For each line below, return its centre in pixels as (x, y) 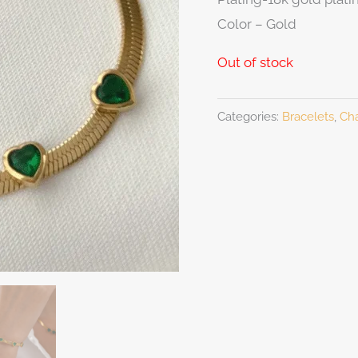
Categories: (250, 117)
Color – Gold (257, 24)
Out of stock (255, 62)
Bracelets (308, 117)
